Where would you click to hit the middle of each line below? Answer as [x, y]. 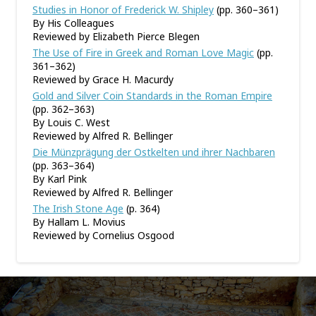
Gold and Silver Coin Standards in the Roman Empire [152, 96]
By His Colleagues [73, 23]
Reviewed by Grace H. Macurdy [103, 79]
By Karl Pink [60, 179]
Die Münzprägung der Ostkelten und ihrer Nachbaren [154, 152]
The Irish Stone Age [78, 208]
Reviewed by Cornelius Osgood [103, 235]
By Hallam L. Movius [79, 222]
